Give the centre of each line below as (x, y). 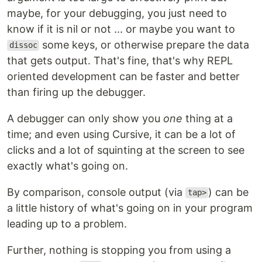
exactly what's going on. (68, 166)
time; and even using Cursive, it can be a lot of (121, 134)
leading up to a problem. (67, 223)
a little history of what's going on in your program (130, 208)
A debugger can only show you (85, 118)
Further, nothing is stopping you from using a (119, 250)
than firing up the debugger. (76, 92)
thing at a (208, 118)
